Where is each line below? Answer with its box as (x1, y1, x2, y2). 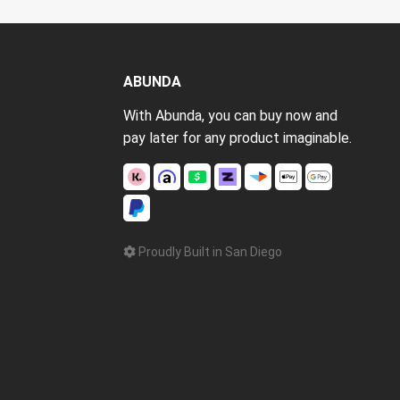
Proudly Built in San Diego (135, 244, 282, 259)
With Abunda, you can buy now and (122, 106, 337, 124)
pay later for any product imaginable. (122, 129, 352, 146)
